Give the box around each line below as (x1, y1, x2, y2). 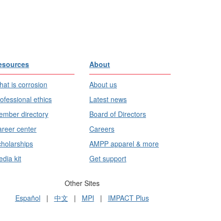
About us (89, 79, 117, 89)
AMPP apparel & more (89, 138, 159, 148)
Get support (89, 153, 126, 163)
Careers (89, 123, 114, 134)
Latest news (89, 94, 127, 104)
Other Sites (64, 178, 100, 188)
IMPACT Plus (108, 192, 149, 203)
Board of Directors (89, 109, 146, 119)
